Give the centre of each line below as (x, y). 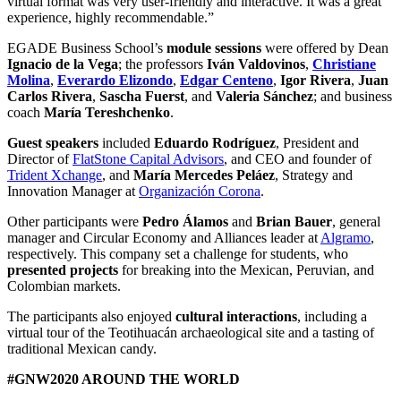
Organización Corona (200, 192)
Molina (29, 81)
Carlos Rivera (50, 97)
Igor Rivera (316, 81)
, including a (332, 317)
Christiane (344, 64)
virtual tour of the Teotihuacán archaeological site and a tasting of (191, 333)
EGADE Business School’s (87, 48)
